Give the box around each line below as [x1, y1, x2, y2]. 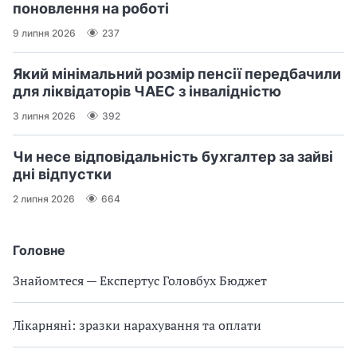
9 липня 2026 [13, 26, 76, 39]
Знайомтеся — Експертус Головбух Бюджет [13, 272, 267, 290]
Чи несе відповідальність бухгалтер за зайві [13, 148, 333, 166]
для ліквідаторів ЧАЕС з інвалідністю [13, 83, 281, 100]
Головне [13, 242, 65, 259]
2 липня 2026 [13, 192, 75, 205]
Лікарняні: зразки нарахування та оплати [13, 316, 261, 335]
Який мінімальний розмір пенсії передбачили [13, 65, 341, 83]
